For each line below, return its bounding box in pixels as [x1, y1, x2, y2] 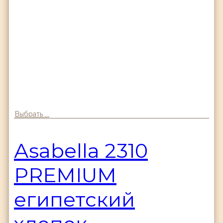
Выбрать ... [15, 110, 49, 118]
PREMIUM [14, 162, 116, 187]
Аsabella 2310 [14, 138, 148, 163]
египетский [14, 187, 135, 212]
